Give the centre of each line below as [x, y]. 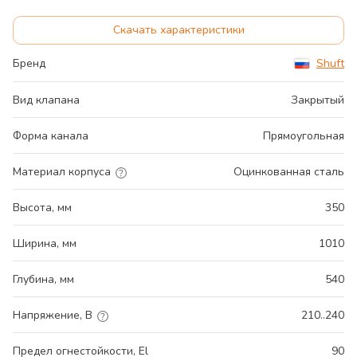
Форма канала [51, 136]
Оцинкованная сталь [289, 172]
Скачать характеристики [178, 30]
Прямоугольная [304, 136]
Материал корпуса [62, 172]
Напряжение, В [53, 316]
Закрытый [318, 100]
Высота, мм [42, 208]
